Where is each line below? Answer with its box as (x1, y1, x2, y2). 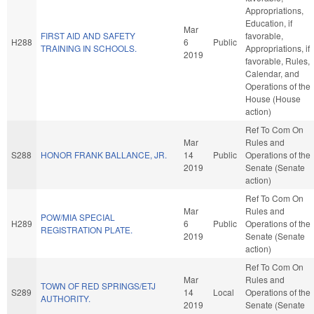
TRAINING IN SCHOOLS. (41, 41, 137, 54)
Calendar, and (245, 67, 299, 79)
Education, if (245, 16, 292, 29)
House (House (245, 92, 301, 104)
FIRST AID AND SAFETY (41, 29, 135, 41)
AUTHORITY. (41, 292, 90, 304)
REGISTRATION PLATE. (41, 223, 132, 235)
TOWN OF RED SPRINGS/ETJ (41, 279, 156, 292)
